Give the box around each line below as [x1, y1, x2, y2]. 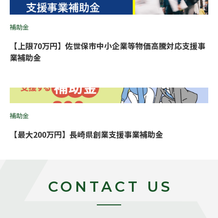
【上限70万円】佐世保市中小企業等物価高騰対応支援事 [10, 40, 205, 52]
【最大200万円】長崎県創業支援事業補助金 [10, 128, 163, 140]
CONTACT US [48, 178, 173, 195]
